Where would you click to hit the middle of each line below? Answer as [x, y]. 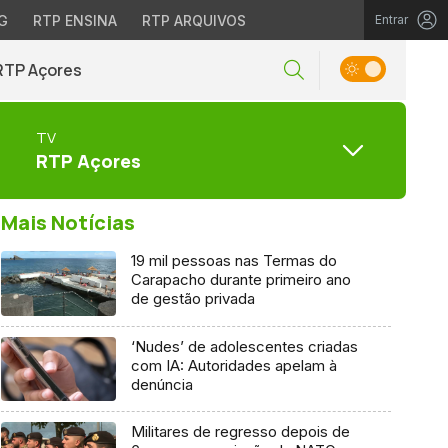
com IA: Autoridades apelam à [233, 365]
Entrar [391, 19]
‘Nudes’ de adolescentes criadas [244, 346]
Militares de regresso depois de [240, 432]
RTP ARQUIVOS [193, 20]
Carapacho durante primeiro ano [240, 279]
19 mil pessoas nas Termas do [233, 260]
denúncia [161, 384]
